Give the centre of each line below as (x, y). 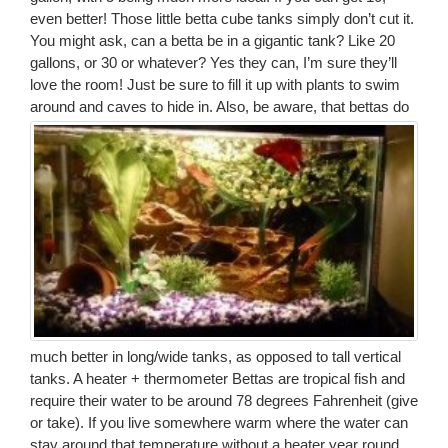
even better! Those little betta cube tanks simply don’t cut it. (222, 19)
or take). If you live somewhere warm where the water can (219, 423)
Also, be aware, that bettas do (311, 107)
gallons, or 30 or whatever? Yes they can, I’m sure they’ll (213, 63)
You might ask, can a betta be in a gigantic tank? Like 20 (212, 41)
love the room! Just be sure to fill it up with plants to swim (215, 85)
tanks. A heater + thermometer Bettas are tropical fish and (217, 379)
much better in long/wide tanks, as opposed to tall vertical (215, 357)
